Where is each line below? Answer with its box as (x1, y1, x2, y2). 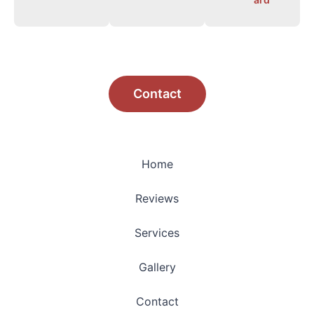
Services (135, 225, 179, 240)
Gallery (138, 259, 176, 274)
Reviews (135, 191, 179, 205)
